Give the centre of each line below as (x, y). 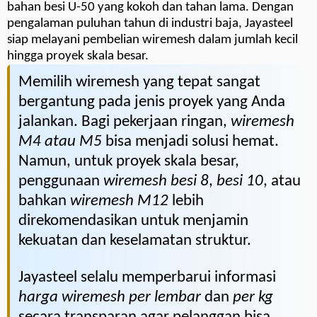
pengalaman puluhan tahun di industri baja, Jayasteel (150, 23)
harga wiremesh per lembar (110, 297)
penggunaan (61, 181)
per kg (253, 297)
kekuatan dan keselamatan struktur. (135, 241)
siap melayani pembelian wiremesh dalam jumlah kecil (152, 40)
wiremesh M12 (119, 201)
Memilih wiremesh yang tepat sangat (139, 82)
